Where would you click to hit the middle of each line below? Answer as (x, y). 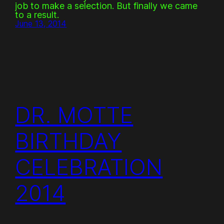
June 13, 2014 (41, 24)
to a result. (37, 15)
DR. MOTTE (74, 115)
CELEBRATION (89, 167)
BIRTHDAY (68, 141)
